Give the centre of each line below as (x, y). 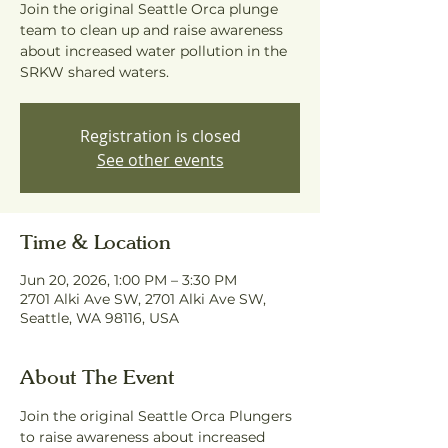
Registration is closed (160, 136)
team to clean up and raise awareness (151, 30)
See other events (160, 160)
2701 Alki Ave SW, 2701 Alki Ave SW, (143, 299)
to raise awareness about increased (144, 437)
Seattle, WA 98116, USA (99, 318)
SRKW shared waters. (94, 72)
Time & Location (95, 241)
